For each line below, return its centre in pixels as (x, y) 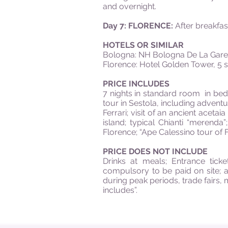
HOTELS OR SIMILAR (143, 45)
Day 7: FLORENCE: (138, 26)
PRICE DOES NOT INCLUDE (155, 151)
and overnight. (130, 6)
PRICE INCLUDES (136, 84)
